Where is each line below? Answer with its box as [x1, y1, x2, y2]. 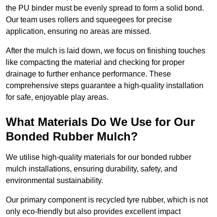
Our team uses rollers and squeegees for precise [6, 15, 172, 24]
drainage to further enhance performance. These [6, 70, 171, 78]
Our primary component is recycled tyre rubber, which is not [6, 196, 208, 204]
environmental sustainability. [6, 176, 103, 185]
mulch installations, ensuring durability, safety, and [6, 165, 177, 173]
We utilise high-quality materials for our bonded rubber [6, 153, 191, 162]
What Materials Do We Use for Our [6, 115, 195, 129]
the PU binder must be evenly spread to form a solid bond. [6, 4, 204, 13]
